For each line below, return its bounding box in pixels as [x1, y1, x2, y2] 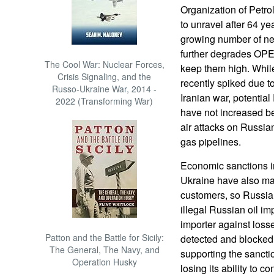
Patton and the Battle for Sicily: [45, 231, 164, 243]
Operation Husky [72, 256, 137, 268]
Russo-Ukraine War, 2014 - [52, 83, 157, 95]
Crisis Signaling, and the [57, 70, 152, 83]
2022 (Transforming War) [56, 95, 154, 107]
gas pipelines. [180, 135, 241, 149]
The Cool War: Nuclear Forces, [44, 58, 165, 70]
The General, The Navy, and [49, 243, 160, 256]
